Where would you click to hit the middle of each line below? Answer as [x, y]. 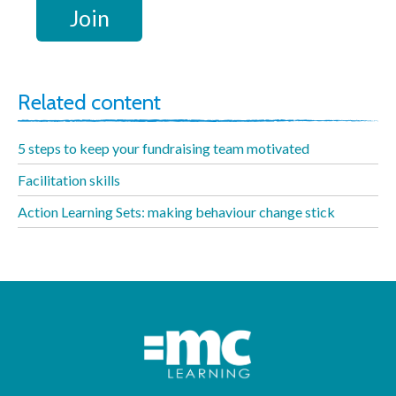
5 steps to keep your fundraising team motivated [164, 148]
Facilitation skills [69, 180]
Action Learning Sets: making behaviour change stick [176, 212]
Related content [89, 103]
